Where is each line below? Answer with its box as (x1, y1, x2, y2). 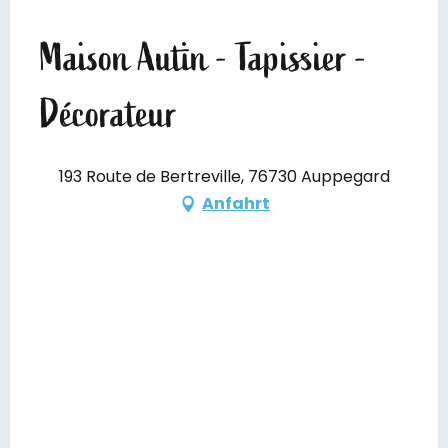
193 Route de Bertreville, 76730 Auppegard (58, 164, 390, 188)
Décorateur (40, 89, 177, 138)
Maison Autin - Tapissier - (40, 33, 367, 82)
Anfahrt (202, 191, 270, 215)
